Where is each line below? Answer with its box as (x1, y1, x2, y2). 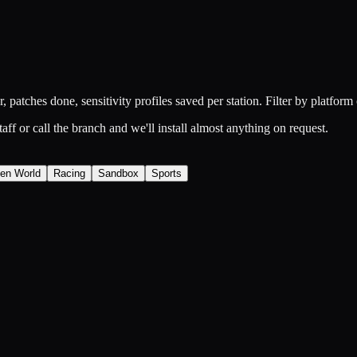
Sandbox (98, 167, 139, 179)
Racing (53, 167, 85, 179)
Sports (151, 167, 182, 179)
